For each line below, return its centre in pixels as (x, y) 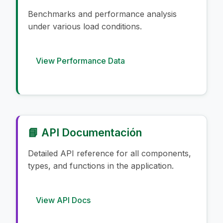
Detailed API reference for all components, (110, 153)
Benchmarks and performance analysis (102, 14)
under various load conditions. (85, 26)
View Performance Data (80, 60)
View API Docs (63, 200)
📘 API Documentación (85, 132)
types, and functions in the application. (101, 166)
